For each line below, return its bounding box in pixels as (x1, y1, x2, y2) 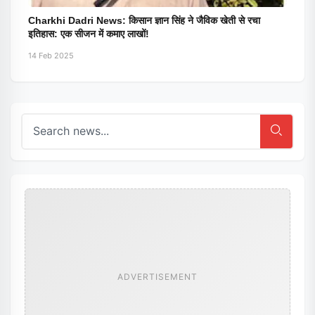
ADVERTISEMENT (117, 271, 198, 282)
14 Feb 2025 (28, 51, 74, 60)
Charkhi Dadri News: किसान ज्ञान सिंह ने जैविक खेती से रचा (28, 15, 260, 26)
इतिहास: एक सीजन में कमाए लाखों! (28, 28, 149, 39)
